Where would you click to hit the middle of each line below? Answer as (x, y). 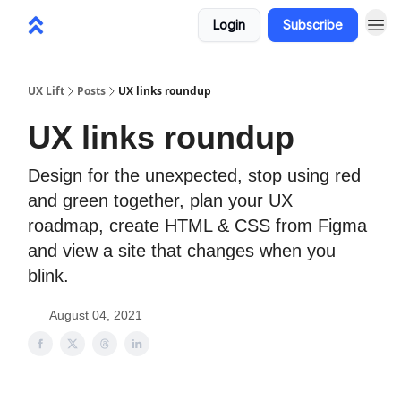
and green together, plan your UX (160, 200)
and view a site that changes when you (182, 251)
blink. (48, 276)
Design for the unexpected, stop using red (194, 175)
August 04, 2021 (96, 315)
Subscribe (313, 25)
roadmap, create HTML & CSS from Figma (197, 226)
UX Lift (46, 91)
